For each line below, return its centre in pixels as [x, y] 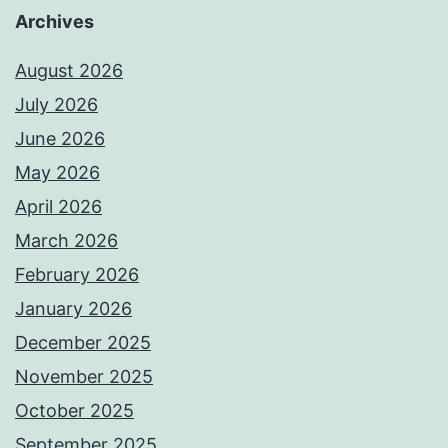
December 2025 [83, 343]
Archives [54, 22]
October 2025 [74, 411]
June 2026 [60, 139]
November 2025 [84, 377]
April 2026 [58, 207]
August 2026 [69, 71]
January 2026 [73, 309]
